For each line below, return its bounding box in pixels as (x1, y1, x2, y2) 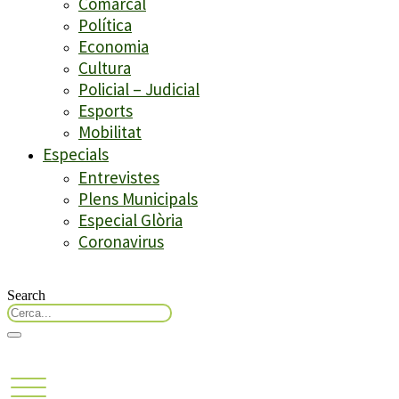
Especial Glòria (78, 209, 183, 232)
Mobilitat (78, 121, 142, 143)
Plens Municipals (78, 188, 198, 210)
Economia (78, 36, 149, 58)
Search (7, 288, 45, 304)
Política (78, 14, 132, 37)
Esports (78, 100, 133, 122)
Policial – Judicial (78, 78, 199, 101)
